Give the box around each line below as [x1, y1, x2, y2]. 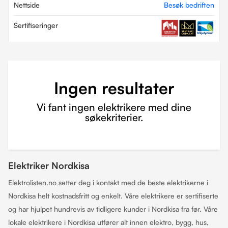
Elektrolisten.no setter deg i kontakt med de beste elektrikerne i [8, 178, 208, 187]
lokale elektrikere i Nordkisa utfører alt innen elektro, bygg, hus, [8, 218, 209, 226]
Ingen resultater [53, 77, 175, 98]
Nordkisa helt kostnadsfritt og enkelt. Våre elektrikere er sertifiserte [8, 191, 218, 200]
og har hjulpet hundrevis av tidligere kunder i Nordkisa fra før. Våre [8, 205, 218, 213]
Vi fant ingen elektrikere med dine [37, 100, 191, 113]
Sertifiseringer [14, 20, 58, 30]
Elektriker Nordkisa [8, 160, 90, 171]
